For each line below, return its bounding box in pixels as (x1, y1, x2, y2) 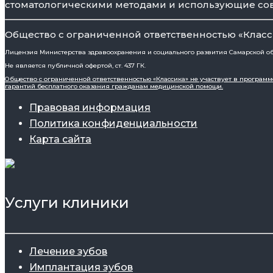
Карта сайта (29, 133, 91, 146)
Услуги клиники (5, 194, 129, 212)
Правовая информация (29, 102, 151, 114)
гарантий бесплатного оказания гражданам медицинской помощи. (5, 82, 223, 91)
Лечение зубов (29, 246, 107, 258)
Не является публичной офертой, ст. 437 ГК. (5, 62, 146, 70)
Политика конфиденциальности (29, 118, 197, 130)
